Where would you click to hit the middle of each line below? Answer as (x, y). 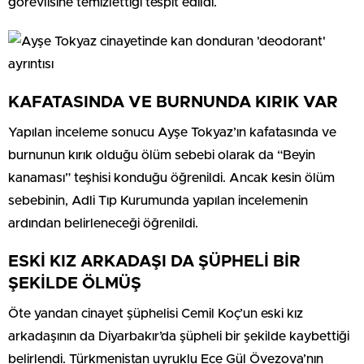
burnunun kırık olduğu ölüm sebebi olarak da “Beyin (162, 155)
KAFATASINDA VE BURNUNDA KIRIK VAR (173, 102)
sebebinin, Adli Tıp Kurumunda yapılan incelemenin (158, 200)
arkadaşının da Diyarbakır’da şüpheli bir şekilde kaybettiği (179, 336)
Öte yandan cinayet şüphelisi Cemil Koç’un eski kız (156, 313)
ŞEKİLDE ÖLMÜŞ (75, 283)
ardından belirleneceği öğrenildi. (103, 223)
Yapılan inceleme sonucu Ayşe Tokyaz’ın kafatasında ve (172, 132)
